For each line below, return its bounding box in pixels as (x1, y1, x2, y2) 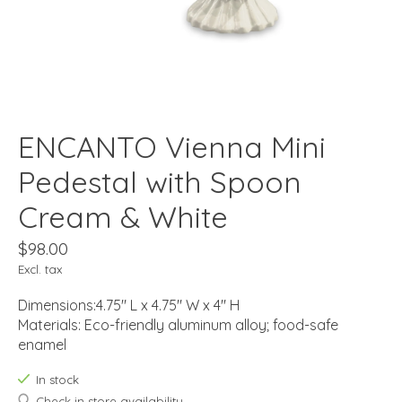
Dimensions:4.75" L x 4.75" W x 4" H (18, 296, 240, 315)
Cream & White (18, 198, 228, 236)
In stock (35, 372, 79, 388)
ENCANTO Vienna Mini (18, 128, 326, 166)
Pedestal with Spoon (18, 163, 301, 201)
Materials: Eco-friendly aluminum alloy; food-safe (18, 316, 338, 335)
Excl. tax (18, 262, 62, 277)
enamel (18, 336, 66, 354)
